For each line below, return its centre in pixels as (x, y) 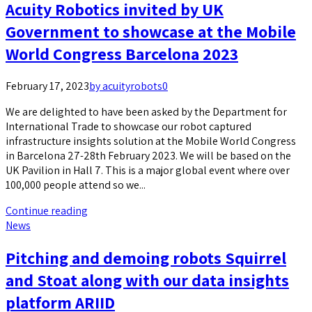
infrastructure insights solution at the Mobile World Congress (151, 141)
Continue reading (47, 210)
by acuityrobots (126, 86)
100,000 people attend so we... (76, 185)
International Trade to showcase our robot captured (128, 126)
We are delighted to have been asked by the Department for (146, 111)
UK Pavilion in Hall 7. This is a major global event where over (148, 170)
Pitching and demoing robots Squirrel (146, 257)
